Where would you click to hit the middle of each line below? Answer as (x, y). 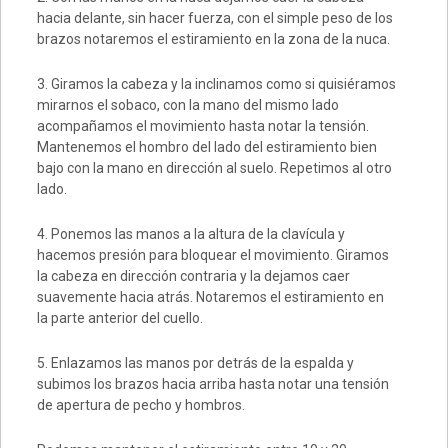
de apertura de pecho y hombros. (140, 405)
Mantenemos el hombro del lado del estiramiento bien (206, 147)
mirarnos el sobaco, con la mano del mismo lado (187, 105)
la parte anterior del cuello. (119, 318)
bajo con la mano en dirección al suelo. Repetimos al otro (214, 168)
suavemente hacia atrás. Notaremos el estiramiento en (210, 297)
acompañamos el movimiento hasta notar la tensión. (202, 126)
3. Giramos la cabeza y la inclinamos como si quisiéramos (216, 84)
